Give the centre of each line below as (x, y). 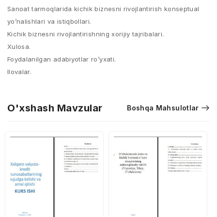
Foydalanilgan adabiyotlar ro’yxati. (62, 59)
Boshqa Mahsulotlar (163, 108)
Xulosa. (19, 46)
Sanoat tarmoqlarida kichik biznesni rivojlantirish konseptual (103, 9)
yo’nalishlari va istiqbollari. (49, 21)
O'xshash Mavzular (55, 108)
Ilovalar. (20, 72)
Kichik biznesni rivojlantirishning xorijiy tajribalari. (86, 34)
